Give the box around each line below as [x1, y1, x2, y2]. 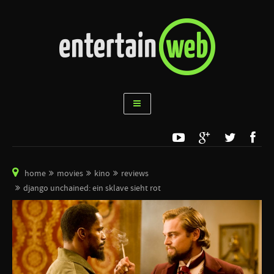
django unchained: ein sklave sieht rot [23, 183, 161, 194]
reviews [121, 168, 149, 179]
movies [57, 168, 83, 179]
